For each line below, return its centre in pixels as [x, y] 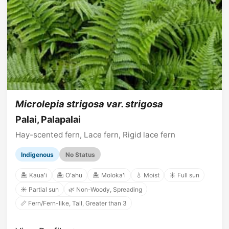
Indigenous [38, 154]
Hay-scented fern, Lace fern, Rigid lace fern [95, 135]
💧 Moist [147, 175]
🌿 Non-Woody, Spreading [106, 189]
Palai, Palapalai [48, 120]
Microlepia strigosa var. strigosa [89, 104]
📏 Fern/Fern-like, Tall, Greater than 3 [73, 203]
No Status [80, 154]
